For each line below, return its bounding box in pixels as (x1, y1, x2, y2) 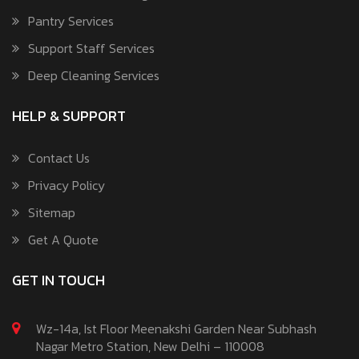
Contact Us (28, 147, 90, 167)
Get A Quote (28, 229, 99, 249)
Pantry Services (28, 10, 114, 30)
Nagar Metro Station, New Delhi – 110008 (36, 336, 264, 356)
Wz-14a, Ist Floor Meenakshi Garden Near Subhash (36, 318, 317, 338)
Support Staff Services (28, 38, 155, 58)
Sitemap (28, 202, 75, 222)
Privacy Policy (28, 175, 105, 195)
